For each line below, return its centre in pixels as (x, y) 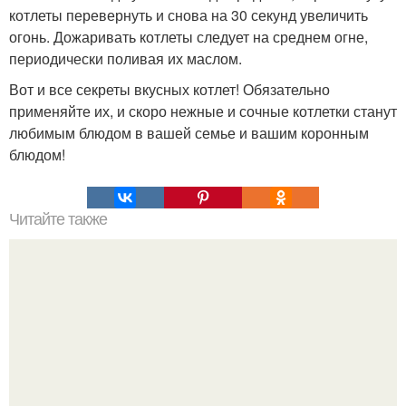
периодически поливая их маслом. (126, 58)
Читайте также (58, 219)
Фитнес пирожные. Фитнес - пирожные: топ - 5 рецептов (203, 385)
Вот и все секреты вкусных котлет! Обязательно (169, 89)
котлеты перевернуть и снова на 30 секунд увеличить (188, 14)
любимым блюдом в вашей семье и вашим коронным (189, 132)
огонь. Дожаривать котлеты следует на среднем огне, (188, 36)
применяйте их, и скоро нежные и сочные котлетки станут (203, 111)
